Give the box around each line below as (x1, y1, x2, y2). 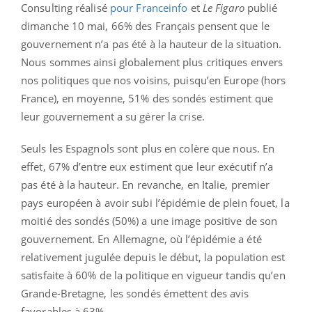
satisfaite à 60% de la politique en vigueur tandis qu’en (21, 267, 286, 282)
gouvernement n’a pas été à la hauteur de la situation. (21, 36, 282, 51)
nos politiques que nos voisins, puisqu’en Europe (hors (21, 72, 286, 87)
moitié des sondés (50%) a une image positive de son (21, 213, 278, 228)
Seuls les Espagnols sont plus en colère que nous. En (21, 141, 275, 155)
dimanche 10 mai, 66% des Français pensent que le (21, 18, 270, 33)
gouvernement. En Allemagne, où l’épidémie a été (21, 231, 262, 246)
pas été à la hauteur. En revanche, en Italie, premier (21, 177, 270, 192)
